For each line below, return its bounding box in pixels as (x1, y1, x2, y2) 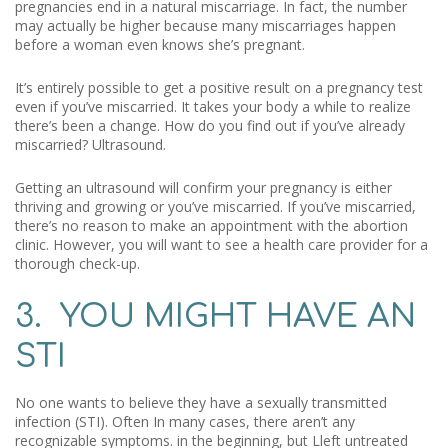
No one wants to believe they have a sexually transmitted (15, 393, 387, 412)
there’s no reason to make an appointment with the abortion (15, 216, 408, 235)
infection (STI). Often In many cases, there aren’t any (15, 412, 355, 431)
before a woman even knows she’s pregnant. (15, 35, 309, 54)
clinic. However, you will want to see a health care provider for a (15, 235, 428, 254)
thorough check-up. (15, 254, 140, 273)
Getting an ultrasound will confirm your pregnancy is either (15, 178, 392, 197)
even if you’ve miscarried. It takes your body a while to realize (15, 97, 411, 116)
